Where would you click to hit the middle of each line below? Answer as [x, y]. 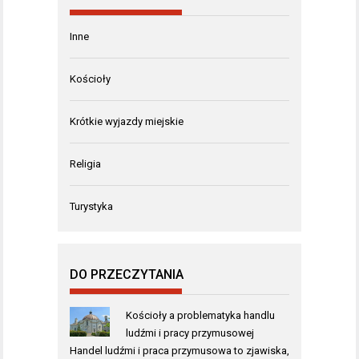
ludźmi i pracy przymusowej [190, 333]
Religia [85, 164]
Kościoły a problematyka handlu [200, 316]
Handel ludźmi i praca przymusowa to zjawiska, [179, 351]
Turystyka [91, 207]
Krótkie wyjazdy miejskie [127, 122]
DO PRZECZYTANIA [127, 275]
